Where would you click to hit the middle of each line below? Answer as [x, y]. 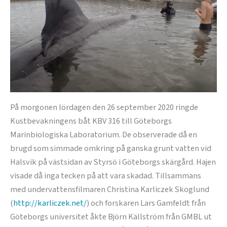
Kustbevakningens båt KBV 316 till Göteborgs [91, 121]
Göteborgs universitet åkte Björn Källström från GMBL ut [111, 217]
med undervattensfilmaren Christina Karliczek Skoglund [110, 189]
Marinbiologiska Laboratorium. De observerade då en [104, 135]
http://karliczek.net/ [50, 203]
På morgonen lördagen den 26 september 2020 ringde [104, 107]
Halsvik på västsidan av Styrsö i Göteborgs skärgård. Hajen [113, 162]
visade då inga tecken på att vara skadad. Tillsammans [106, 176]
